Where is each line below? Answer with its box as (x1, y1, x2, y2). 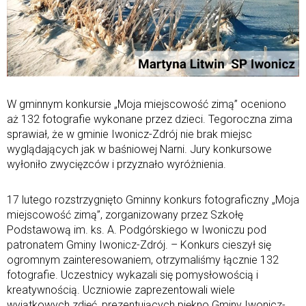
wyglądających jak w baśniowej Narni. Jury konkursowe (7, 142, 272, 156)
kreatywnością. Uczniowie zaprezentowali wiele (7, 283, 235, 296)
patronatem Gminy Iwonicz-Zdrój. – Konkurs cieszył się (7, 238, 271, 251)
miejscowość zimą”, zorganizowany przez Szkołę (7, 208, 243, 221)
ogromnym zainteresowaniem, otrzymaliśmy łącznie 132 (7, 253, 279, 266)
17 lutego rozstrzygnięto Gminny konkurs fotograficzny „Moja (7, 193, 299, 206)
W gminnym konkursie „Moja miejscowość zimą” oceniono (7, 97, 286, 111)
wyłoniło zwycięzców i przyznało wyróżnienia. (7, 157, 226, 171)
